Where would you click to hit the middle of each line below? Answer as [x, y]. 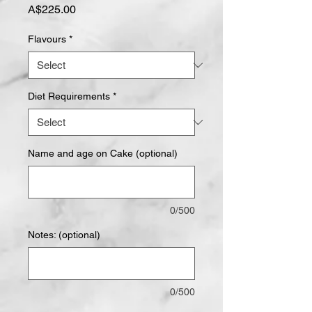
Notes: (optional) [64, 235]
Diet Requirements [69, 96]
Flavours [47, 39]
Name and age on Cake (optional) [103, 153]
